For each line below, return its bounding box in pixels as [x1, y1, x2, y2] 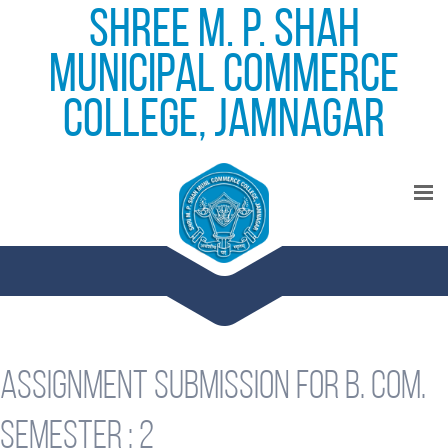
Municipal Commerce [49, 51, 399, 104]
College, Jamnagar [63, 96, 385, 149]
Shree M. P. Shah [88, 6, 360, 59]
